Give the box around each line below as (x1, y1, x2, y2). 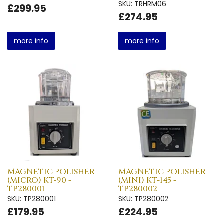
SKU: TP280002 (118, 193, 168, 204)
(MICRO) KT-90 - (7, 174, 71, 186)
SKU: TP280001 (7, 193, 55, 204)
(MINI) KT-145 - (118, 174, 176, 186)
